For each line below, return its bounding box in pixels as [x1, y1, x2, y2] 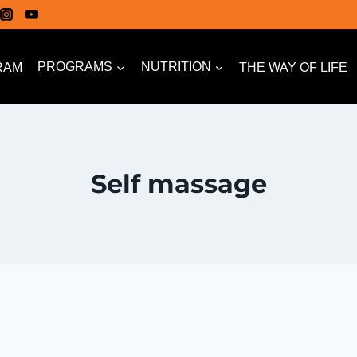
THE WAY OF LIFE [238, 60, 347, 74]
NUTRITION [140, 60, 211, 74]
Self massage [90, 167, 267, 199]
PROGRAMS [37, 60, 113, 74]
